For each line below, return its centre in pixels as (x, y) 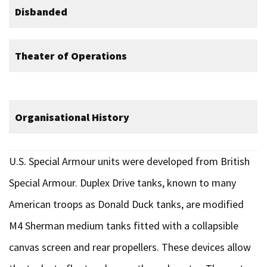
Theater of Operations (71, 56)
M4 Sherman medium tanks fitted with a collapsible (124, 226)
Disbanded (41, 12)
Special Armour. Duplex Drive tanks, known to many (122, 183)
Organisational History (72, 117)
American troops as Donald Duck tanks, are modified (126, 204)
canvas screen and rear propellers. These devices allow (130, 247)
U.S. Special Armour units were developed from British (129, 161)
